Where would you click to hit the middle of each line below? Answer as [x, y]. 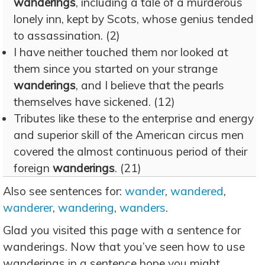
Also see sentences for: [64, 191]
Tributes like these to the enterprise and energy [134, 118]
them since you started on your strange [116, 69]
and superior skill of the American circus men [129, 135]
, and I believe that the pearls [150, 85]
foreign [33, 168]
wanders [143, 208]
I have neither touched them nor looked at [121, 52]
